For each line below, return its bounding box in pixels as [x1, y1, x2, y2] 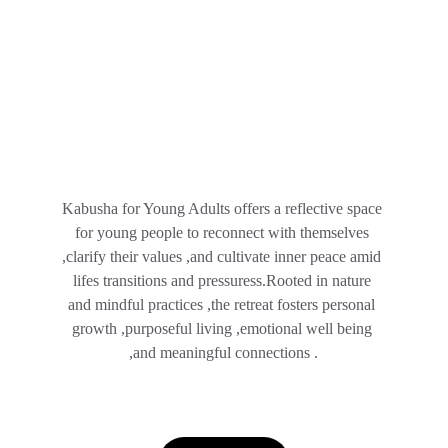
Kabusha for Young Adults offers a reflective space [61, 200, 386, 217]
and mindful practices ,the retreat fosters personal [68, 296, 380, 313]
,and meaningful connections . [129, 344, 319, 361]
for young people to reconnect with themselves [74, 224, 373, 241]
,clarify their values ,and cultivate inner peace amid [62, 248, 386, 265]
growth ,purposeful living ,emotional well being [71, 320, 376, 337]
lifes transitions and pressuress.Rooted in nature [72, 272, 375, 289]
